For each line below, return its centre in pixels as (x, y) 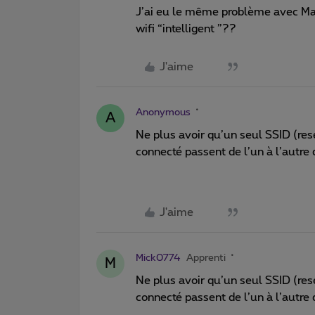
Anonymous (163, 112)
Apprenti (206, 258)
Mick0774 (158, 258)
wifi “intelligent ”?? (186, 28)
